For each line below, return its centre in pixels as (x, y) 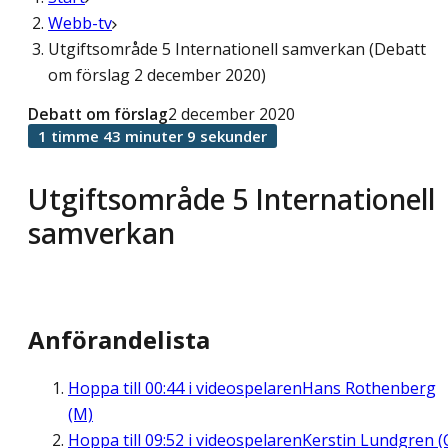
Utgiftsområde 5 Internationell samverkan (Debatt (237, 49)
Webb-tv (80, 23)
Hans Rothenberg (369, 388)
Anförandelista (119, 340)
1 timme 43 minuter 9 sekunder (152, 136)
